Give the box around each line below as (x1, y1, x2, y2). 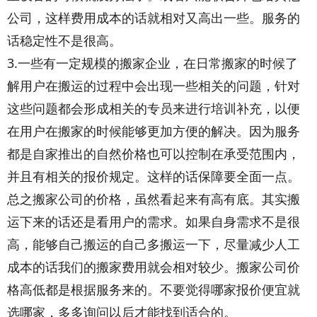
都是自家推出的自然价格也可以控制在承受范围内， (7, 144, 300, 162)
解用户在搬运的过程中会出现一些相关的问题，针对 (7, 76, 300, 94)
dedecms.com (125, 31, 209, 49)
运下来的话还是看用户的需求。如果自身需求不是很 (7, 212, 300, 230)
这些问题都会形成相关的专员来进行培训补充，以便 (7, 99, 300, 117)
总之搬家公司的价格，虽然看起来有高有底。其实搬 (7, 190, 300, 207)
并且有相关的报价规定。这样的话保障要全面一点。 (7, 167, 300, 185)
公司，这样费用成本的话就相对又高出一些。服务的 (7, 8, 300, 26)
